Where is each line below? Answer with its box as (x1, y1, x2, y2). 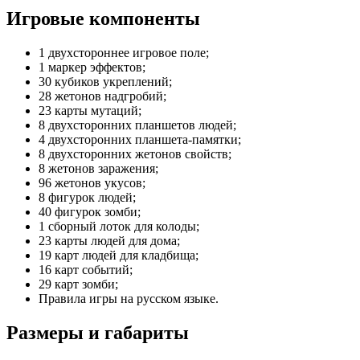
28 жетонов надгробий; (39, 88, 166, 103)
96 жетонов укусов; (39, 175, 145, 190)
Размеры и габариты (6, 321, 189, 343)
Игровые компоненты (6, 8, 200, 30)
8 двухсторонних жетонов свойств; (39, 146, 231, 161)
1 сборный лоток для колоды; (39, 219, 199, 233)
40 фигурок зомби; (39, 204, 141, 219)
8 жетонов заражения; (39, 161, 158, 175)
